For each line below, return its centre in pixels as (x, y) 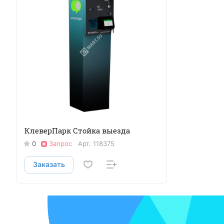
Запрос (60, 143)
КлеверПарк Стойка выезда (77, 130)
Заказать (49, 164)
